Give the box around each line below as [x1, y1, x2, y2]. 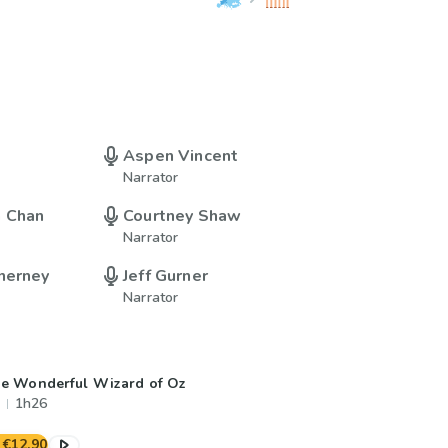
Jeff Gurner [123, 265, 208, 287]
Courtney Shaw [123, 205, 242, 227]
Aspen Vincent [123, 145, 239, 167]
